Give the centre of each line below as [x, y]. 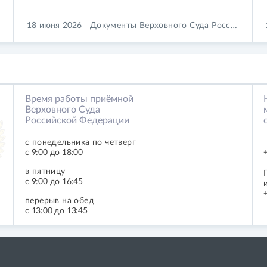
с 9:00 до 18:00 [54, 152]
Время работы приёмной [79, 99]
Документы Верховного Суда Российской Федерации [160, 26]
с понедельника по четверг [80, 142]
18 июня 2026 [55, 26]
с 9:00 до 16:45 [54, 181]
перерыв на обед [60, 201]
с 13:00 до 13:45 [56, 211]
